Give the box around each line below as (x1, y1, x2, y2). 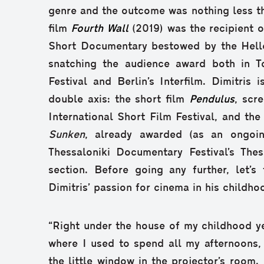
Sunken (48, 129, 85, 141)
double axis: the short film (48, 94, 189, 105)
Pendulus (189, 94, 235, 105)
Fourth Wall (71, 23, 128, 35)
